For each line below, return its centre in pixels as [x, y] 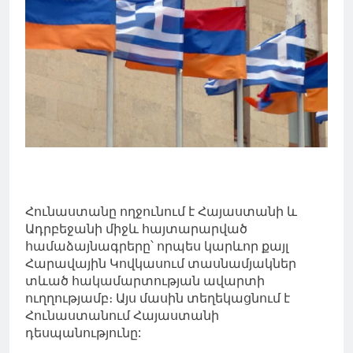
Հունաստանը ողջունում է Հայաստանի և [161, 211]
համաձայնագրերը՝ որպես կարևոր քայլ [157, 245]
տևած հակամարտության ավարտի [145, 280]
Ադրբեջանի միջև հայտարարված [136, 228]
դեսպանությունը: [83, 332]
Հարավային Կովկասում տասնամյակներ [161, 263]
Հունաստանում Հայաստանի [122, 315]
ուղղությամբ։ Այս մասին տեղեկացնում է [158, 297]
